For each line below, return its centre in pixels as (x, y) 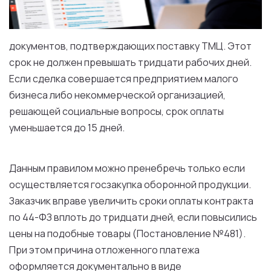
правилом (70, 168)
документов (38, 46)
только (204, 168)
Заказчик (30, 201)
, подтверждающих (111, 46)
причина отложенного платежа (126, 250)
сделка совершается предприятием (118, 79)
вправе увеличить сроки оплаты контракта (152, 201)
